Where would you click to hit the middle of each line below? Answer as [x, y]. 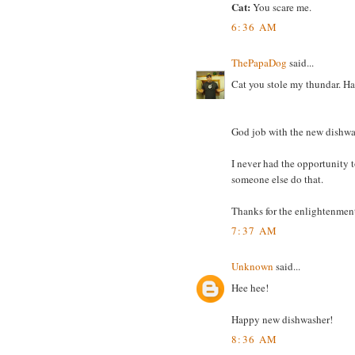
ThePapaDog [259, 63]
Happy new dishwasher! [282, 319]
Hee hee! [250, 287]
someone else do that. [277, 179]
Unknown [252, 267]
